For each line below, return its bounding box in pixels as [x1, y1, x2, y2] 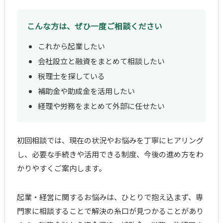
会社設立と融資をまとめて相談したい [37, 56, 165, 67]
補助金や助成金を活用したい [37, 86, 135, 97]
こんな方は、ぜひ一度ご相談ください [26, 20, 162, 32]
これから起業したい [37, 41, 105, 52]
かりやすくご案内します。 [16, 163, 106, 174]
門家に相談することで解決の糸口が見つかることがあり [16, 206, 204, 217]
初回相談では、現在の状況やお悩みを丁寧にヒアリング [16, 135, 204, 146]
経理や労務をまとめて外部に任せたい [37, 101, 165, 111]
